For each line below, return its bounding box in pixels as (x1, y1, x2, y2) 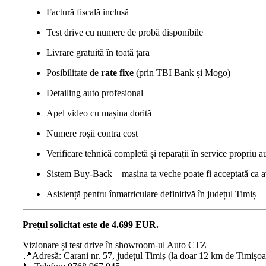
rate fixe (101, 67, 134, 78)
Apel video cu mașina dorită (46, 107, 151, 118)
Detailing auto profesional (46, 87, 143, 98)
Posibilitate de (46, 67, 101, 78)
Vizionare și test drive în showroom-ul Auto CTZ (23, 239, 207, 250)
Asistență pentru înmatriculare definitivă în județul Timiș (46, 188, 256, 199)
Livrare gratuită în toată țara (46, 47, 150, 58)
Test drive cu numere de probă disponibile (46, 27, 203, 37)
